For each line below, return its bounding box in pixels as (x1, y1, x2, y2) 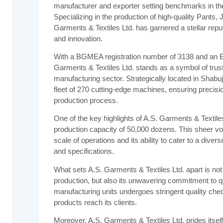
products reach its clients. (53, 198, 137, 207)
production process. (53, 96, 118, 105)
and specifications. (53, 147, 114, 156)
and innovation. (53, 34, 103, 43)
